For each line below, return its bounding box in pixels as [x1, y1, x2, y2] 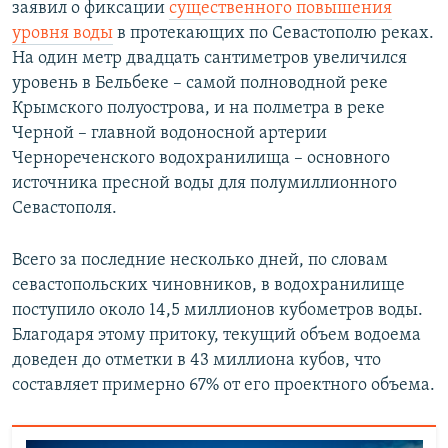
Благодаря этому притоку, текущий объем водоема [12, 325, 421, 345]
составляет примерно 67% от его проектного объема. [12, 375, 435, 395]
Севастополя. [12, 198, 117, 218]
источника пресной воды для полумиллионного [12, 173, 397, 193]
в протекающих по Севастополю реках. [113, 23, 434, 43]
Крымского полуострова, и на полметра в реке [12, 98, 385, 118]
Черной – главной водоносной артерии [12, 123, 327, 143]
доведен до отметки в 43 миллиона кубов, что [12, 350, 381, 370]
